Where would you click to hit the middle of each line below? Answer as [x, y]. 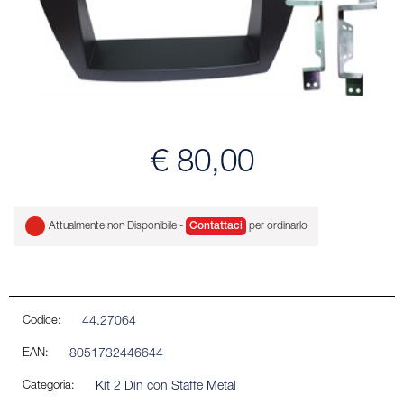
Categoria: [49, 386]
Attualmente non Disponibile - [116, 226]
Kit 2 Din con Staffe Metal [165, 386]
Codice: [42, 321]
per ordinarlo [277, 226]
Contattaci [216, 226]
